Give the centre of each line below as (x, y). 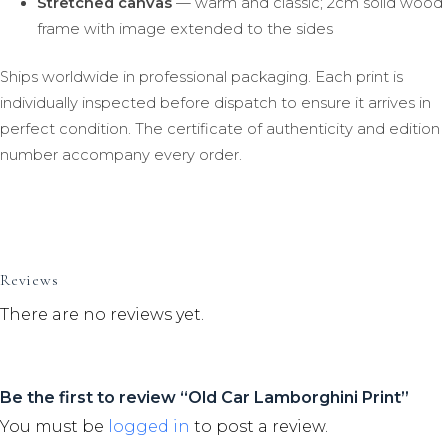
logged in (149, 427)
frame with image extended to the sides (184, 29)
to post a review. (259, 427)
